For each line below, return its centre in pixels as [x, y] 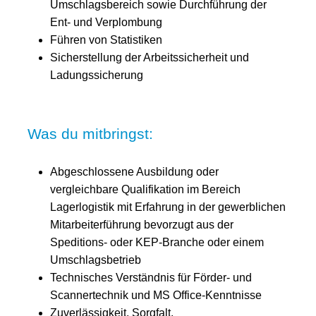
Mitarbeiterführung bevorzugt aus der [142, 224]
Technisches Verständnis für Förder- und [151, 277]
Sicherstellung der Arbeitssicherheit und [150, 58]
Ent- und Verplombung [106, 23]
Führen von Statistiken [106, 40]
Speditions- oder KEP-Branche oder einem [157, 242]
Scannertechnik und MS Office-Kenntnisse [156, 295]
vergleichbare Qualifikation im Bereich [145, 189]
